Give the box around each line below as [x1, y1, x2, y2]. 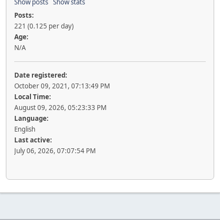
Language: [14, 114, 49, 123]
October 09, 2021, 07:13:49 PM [14, 82, 110, 90]
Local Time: [14, 92, 51, 101]
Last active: [14, 136, 52, 144]
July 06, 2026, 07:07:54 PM [14, 146, 96, 155]
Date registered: [14, 71, 67, 80]
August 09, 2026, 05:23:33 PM [14, 103, 107, 112]
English [14, 125, 35, 134]
